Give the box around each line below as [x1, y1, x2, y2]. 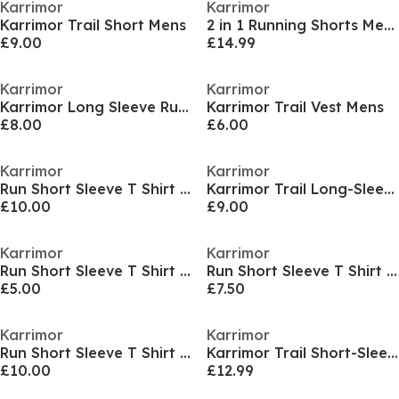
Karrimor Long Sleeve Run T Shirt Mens [178, 98, 189, 116]
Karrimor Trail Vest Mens [206, 98, 384, 116]
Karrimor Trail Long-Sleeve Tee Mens [383, 180, 395, 198]
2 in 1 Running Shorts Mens [383, 16, 395, 34]
